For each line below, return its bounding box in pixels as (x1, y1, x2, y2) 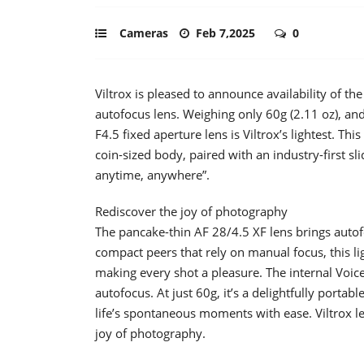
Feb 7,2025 (196, 24, 258, 41)
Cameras (119, 24, 168, 41)
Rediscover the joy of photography (95, 202, 288, 219)
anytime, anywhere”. (95, 166, 210, 183)
